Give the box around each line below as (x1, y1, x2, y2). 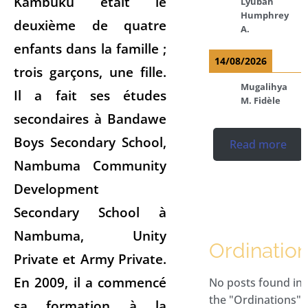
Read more (229, 136, 287, 152)
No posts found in (209, 274, 303, 290)
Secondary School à (14, 202, 167, 221)
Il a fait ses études (14, 85, 167, 104)
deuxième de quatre (14, 15, 167, 34)
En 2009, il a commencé (14, 272, 167, 291)
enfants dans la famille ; (14, 38, 167, 58)
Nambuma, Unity (14, 225, 167, 245)
